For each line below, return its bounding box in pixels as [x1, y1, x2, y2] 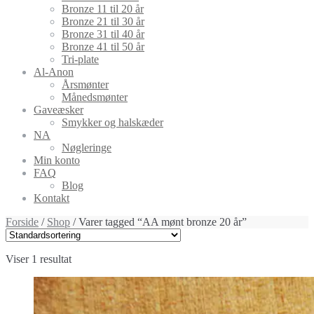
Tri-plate [62, 53, 99, 65]
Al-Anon [34, 66, 74, 78]
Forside [6, 216, 39, 228]
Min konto [34, 154, 80, 166]
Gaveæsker [34, 104, 83, 116]
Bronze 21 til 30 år [62, 15, 144, 27]
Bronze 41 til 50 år [62, 41, 144, 53]
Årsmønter [62, 78, 109, 90]
